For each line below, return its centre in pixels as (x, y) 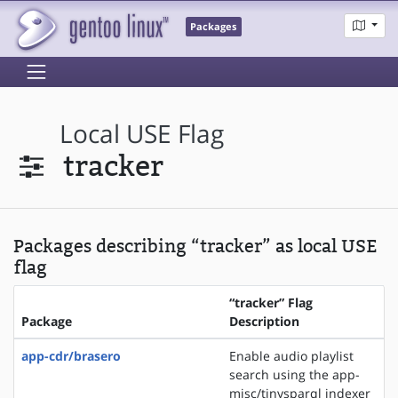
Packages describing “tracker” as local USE (195, 247)
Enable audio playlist (291, 356)
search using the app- (295, 375)
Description (264, 322)
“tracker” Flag (271, 303)
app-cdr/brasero (71, 356)
